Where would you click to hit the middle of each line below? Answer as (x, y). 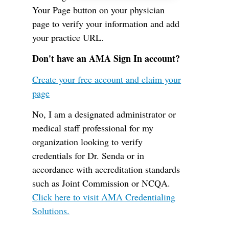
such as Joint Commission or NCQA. (101, 183)
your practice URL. (68, 37)
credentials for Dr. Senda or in (88, 155)
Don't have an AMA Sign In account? (106, 58)
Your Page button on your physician (99, 10)
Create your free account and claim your (107, 79)
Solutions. (51, 211)
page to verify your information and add (106, 24)
